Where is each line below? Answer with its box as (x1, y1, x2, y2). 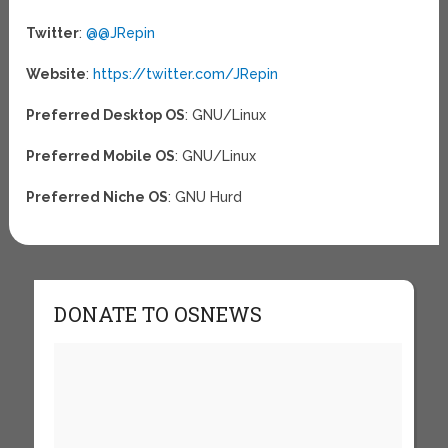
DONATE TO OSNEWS (53, 301, 262, 327)
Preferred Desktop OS (26, 106, 186, 123)
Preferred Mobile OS (26, 147, 176, 164)
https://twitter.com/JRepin (93, 65, 279, 82)
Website (26, 65, 87, 82)
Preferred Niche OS (26, 188, 169, 205)
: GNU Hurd (168, 188, 243, 205)
